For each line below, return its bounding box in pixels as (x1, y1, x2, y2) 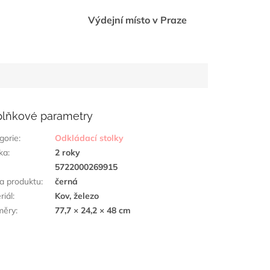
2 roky (55, 147, 81, 159)
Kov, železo (55, 190, 99, 202)
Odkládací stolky (55, 133, 124, 144)
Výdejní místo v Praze (87, 14, 187, 27)
